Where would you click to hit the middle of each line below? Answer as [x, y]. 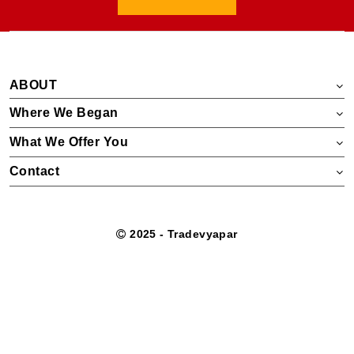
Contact [35, 171]
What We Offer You [69, 141]
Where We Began [64, 112]
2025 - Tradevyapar [182, 233]
